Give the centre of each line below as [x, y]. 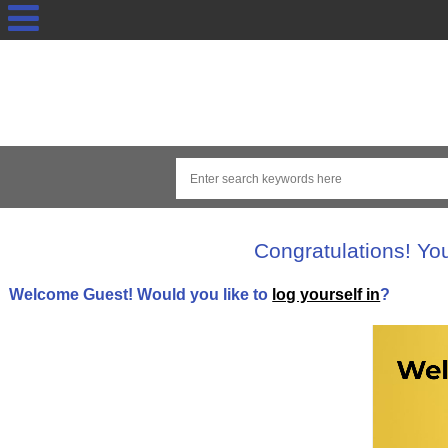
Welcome [46, 293]
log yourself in [326, 293]
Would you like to [203, 293]
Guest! [108, 293]
